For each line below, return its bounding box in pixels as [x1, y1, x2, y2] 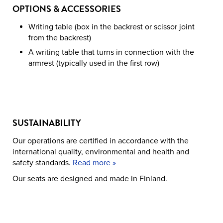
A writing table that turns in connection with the [28, 47, 194, 57]
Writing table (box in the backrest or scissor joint [28, 22, 195, 32]
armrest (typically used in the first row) [28, 58, 159, 68]
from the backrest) [28, 33, 91, 43]
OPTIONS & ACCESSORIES [12, 2, 121, 16]
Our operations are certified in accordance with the [12, 136, 189, 146]
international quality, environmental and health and [12, 147, 189, 157]
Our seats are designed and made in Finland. [12, 174, 167, 184]
